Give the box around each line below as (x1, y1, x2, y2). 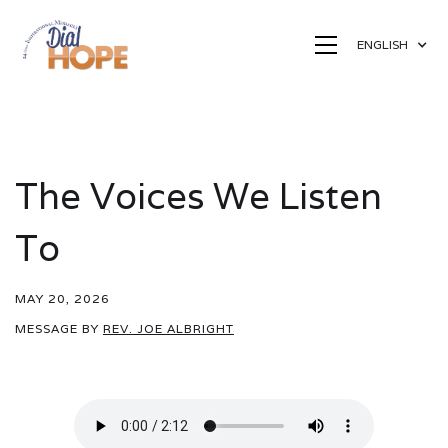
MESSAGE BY (15, 320, 103, 336)
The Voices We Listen (15, 171, 382, 219)
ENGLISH (357, 36, 408, 52)
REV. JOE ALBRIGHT (103, 320, 234, 336)
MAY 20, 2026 (15, 290, 110, 306)
